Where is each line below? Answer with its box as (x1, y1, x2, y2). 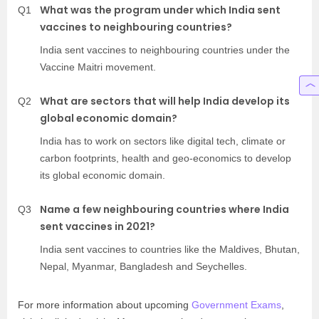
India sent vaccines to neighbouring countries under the (40, 44, 290, 56)
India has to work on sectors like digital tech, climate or (40, 135, 286, 147)
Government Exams (192, 299, 281, 310)
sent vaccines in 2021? (40, 219, 155, 234)
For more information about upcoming (18, 299, 192, 310)
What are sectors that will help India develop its (40, 94, 290, 108)
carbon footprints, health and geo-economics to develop (40, 152, 291, 164)
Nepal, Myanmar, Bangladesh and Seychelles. (40, 261, 247, 272)
